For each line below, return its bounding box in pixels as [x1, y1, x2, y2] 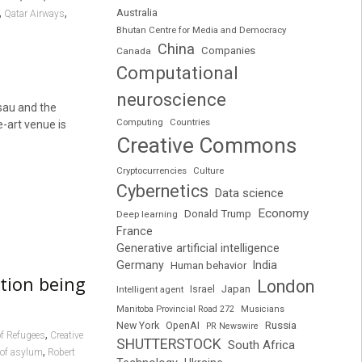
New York [116, 319, 159, 332]
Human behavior [170, 259, 246, 272]
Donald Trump [183, 208, 251, 221]
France [116, 224, 153, 239]
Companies [200, 44, 255, 57]
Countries [169, 117, 210, 128]
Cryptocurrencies [116, 165, 187, 177]
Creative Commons [116, 133, 297, 158]
